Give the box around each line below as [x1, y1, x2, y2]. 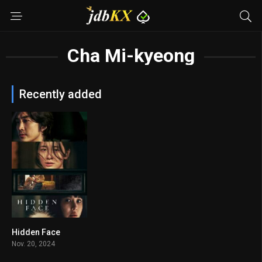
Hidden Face [12, 227, 60, 237]
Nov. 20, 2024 [12, 239, 55, 248]
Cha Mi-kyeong [67, 44, 195, 67]
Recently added [19, 87, 102, 101]
